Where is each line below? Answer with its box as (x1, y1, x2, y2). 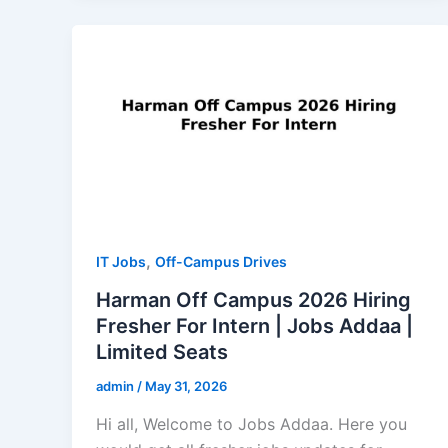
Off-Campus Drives (155, 253, 287, 271)
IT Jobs (96, 253, 146, 271)
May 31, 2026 (145, 378, 227, 395)
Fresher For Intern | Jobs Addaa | (96, 314, 413, 339)
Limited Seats (96, 340, 228, 365)
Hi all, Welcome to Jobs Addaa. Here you (96, 413, 407, 434)
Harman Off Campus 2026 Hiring (96, 288, 411, 313)
